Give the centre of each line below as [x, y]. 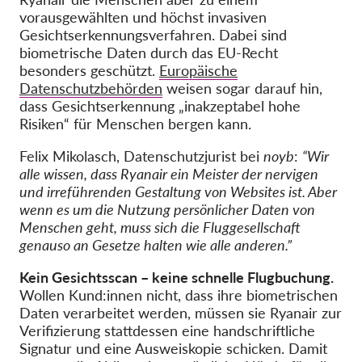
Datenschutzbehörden [91, 88]
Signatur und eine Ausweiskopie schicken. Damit [173, 348]
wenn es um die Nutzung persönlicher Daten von [167, 209]
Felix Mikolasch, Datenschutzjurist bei [141, 156]
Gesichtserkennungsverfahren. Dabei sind [153, 35]
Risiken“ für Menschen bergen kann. [135, 124]
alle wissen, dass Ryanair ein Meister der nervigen [169, 174]
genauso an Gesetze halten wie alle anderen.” [156, 245]
